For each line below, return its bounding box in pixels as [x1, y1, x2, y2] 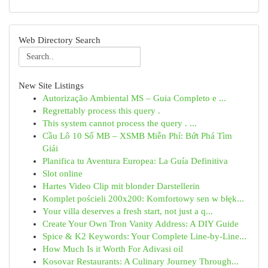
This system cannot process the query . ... [42, 118, 197, 128]
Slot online [42, 169, 83, 178]
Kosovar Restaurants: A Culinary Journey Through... [42, 257, 239, 266]
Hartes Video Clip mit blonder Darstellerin [42, 181, 200, 191]
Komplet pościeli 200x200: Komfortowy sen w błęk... [42, 194, 244, 203]
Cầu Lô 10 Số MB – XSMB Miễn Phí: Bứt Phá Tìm [42, 131, 232, 141]
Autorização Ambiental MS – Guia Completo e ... [42, 93, 226, 103]
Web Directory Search [19, 35, 100, 45]
